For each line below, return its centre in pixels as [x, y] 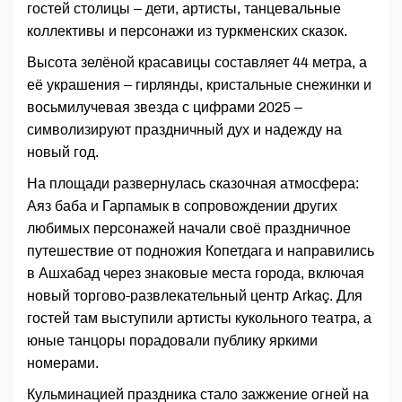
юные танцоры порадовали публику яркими [172, 341]
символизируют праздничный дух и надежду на [184, 130]
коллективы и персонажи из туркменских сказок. [187, 31]
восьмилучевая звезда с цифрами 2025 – [165, 108]
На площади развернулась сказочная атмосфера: [193, 184]
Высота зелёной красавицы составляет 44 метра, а [197, 63]
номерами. [63, 363]
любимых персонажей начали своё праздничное [189, 229]
